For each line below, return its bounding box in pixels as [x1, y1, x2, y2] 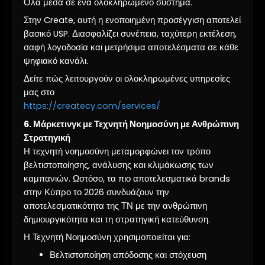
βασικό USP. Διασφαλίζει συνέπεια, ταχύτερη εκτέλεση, [24, 27, 237, 40]
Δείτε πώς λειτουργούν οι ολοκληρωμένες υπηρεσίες [24, 73, 230, 85]
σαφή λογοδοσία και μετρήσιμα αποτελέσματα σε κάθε [24, 41, 238, 53]
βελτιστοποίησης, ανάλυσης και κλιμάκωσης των [24, 159, 214, 171]
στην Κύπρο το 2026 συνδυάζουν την [24, 186, 169, 198]
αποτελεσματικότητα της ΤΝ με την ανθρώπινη [24, 199, 207, 212]
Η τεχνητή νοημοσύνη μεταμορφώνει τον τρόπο [24, 145, 211, 157]
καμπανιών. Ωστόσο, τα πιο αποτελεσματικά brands [24, 172, 230, 185]
